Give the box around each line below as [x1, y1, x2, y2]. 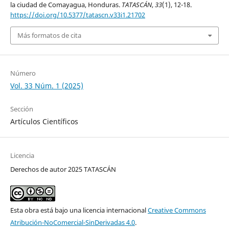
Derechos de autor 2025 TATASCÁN [10, 164, 116, 174]
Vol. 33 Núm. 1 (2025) [10, 80, 83, 90]
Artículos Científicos [10, 116, 78, 126]
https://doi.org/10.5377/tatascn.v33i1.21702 [10, 10, 145, 20]
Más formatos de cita [17, 31, 81, 40]
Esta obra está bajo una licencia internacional [10, 205, 148, 215]
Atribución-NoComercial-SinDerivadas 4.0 [10, 217, 135, 227]
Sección [10, 104, 33, 113]
